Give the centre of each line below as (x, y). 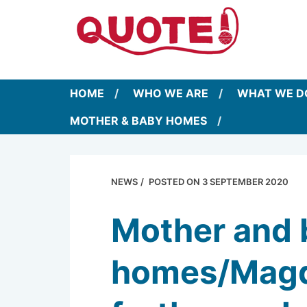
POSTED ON (175, 181)
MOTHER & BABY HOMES (138, 120)
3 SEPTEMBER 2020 (245, 181)
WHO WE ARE (171, 93)
